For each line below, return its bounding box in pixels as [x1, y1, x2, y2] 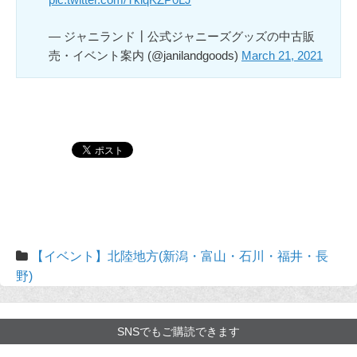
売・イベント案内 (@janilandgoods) [49, 48, 241, 62]
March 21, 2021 [241, 48, 323, 62]
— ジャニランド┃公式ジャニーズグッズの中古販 [49, 29, 315, 43]
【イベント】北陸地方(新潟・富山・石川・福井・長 [31, 249, 328, 263]
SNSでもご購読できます [117, 324, 240, 338]
